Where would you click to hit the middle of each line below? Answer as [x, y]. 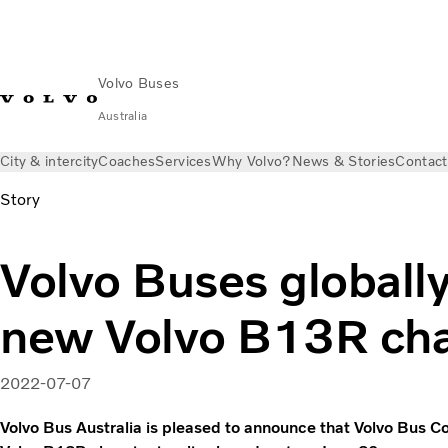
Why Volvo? [251, 161]
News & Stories [343, 161]
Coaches [127, 161]
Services [183, 161]
